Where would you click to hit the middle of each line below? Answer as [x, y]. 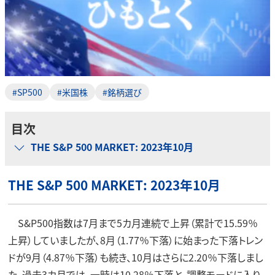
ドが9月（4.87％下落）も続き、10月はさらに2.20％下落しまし [135, 258]
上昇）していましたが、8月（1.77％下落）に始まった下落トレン [135, 240]
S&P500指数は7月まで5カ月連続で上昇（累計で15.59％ [133, 223]
